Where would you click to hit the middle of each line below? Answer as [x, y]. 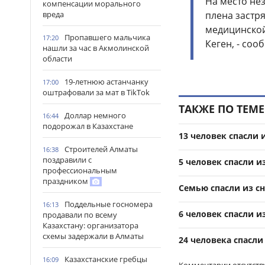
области [57, 59]
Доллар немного [95, 115]
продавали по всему [80, 215]
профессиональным [80, 170]
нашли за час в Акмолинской [96, 48]
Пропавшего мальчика [107, 37]
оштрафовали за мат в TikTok [96, 92]
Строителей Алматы [101, 149]
